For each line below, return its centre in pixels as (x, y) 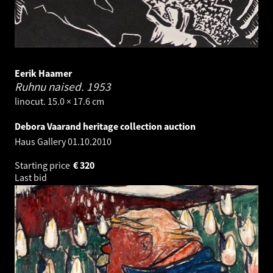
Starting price (43, 165)
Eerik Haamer (43, 73)
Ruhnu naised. (51, 87)
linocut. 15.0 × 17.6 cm (59, 101)
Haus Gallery (41, 142)
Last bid (32, 178)
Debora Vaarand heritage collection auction (105, 126)
